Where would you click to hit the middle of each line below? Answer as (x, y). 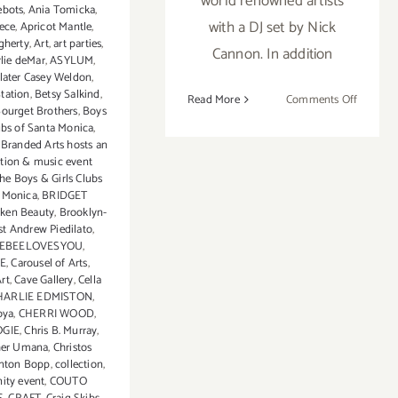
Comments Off (322, 99)
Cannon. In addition (272, 54)
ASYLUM (72, 61)
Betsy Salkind (68, 95)
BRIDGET (65, 196)
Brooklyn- (83, 213)
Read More (214, 99)
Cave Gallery (44, 281)
